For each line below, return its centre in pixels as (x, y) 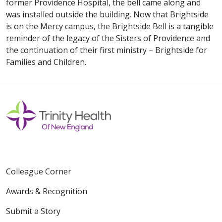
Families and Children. (46, 62)
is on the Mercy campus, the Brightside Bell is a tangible (110, 26)
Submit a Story (33, 211)
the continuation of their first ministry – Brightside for (107, 50)
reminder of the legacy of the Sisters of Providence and (108, 38)
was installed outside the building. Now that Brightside (107, 14)
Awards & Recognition (47, 192)
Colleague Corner (39, 172)
